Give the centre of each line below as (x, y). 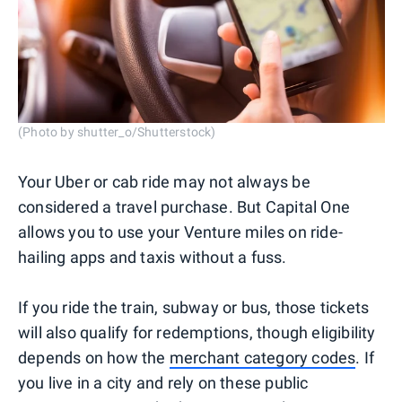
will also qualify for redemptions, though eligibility (197, 332)
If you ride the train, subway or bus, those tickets (194, 307)
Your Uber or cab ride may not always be (164, 181)
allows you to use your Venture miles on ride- (181, 232)
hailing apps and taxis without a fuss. (153, 257)
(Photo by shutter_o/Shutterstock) (117, 131)
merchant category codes (262, 357)
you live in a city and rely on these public (163, 382)
